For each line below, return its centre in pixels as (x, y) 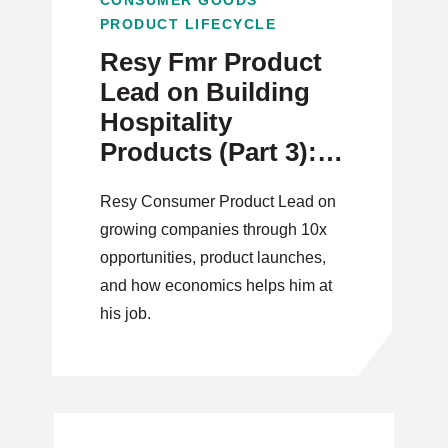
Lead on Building (204, 92)
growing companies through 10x (213, 229)
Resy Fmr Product (210, 62)
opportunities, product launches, (212, 257)
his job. (125, 313)
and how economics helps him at (215, 285)
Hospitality (165, 122)
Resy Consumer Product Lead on (217, 201)
